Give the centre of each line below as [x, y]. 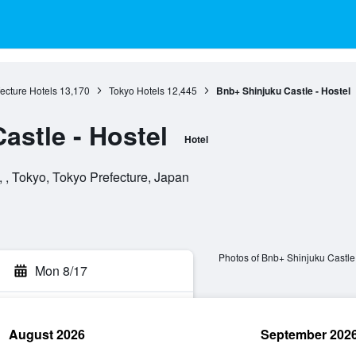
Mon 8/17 [61, 271]
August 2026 [47, 334]
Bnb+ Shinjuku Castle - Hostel [283, 91]
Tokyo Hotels [136, 90]
